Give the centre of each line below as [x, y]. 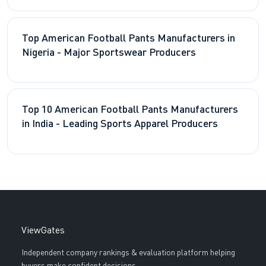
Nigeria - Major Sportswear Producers [109, 53]
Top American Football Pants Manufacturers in [129, 39]
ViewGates [43, 231]
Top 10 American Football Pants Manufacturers [130, 110]
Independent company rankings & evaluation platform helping [128, 253]
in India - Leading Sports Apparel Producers [120, 125]
